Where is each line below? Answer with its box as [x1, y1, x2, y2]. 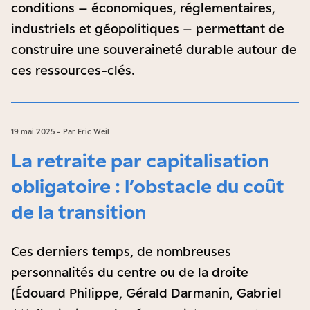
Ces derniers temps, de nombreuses [11, 244, 231, 259]
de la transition [11, 200, 146, 223]
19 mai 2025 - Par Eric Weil [11, 127, 109, 136]
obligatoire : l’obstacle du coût [11, 174, 284, 197]
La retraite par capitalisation [11, 149, 269, 172]
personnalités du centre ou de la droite [11, 264, 248, 280]
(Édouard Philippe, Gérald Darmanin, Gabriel [11, 285, 282, 300]
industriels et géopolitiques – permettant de [11, 21, 284, 36]
